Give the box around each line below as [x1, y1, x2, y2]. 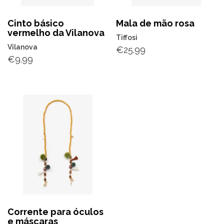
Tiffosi [116, 33, 138, 41]
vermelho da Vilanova [7, 27, 104, 38]
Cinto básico [7, 17, 64, 28]
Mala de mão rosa [116, 17, 195, 28]
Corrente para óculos [7, 206, 103, 217]
